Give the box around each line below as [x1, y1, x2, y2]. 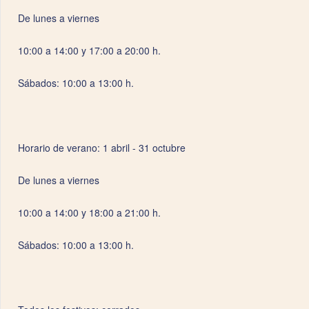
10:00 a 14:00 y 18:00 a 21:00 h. [18, 206, 161, 219]
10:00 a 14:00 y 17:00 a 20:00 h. [18, 43, 161, 57]
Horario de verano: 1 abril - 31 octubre [18, 141, 186, 154]
